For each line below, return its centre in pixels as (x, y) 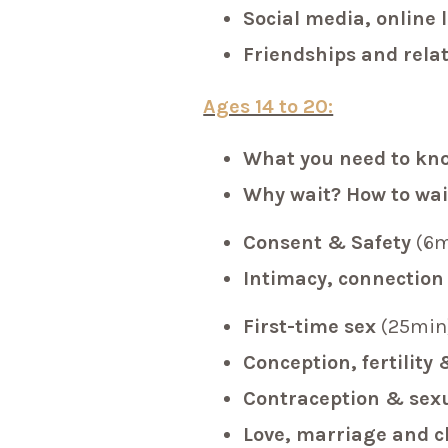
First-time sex (310, 327)
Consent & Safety (330, 243)
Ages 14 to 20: (268, 107)
